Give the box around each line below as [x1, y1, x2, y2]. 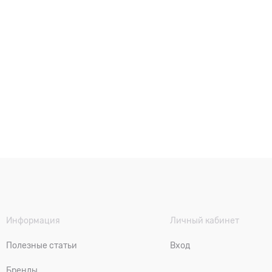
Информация [6, 216, 60, 225]
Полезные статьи [6, 240, 77, 250]
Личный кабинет [170, 216, 240, 225]
